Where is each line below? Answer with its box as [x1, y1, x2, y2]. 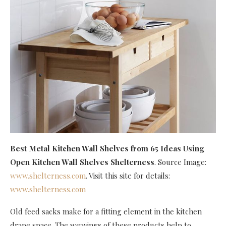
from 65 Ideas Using [131, 143, 204, 153]
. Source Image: [154, 156, 206, 167]
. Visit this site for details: [86, 170, 170, 181]
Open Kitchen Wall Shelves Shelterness [10, 156, 154, 167]
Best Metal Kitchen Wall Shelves [10, 143, 129, 153]
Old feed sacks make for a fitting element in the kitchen [10, 206, 202, 216]
